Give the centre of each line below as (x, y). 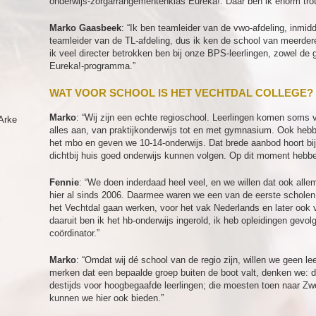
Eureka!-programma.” (92, 66)
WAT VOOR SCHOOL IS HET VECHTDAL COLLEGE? (181, 93)
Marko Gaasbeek (85, 28)
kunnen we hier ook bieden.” (107, 298)
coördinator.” (74, 233)
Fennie (64, 182)
